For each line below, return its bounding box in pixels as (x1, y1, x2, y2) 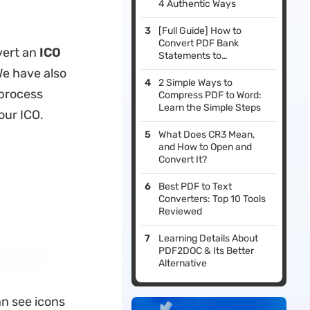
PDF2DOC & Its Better (158, 245, 255, 257)
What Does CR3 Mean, (158, 129, 255, 141)
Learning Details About (158, 232, 259, 245)
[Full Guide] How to (158, 25, 242, 37)
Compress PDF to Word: (158, 89, 262, 102)
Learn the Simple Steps (158, 102, 262, 114)
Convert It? (158, 154, 208, 166)
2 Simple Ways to (158, 77, 233, 89)
